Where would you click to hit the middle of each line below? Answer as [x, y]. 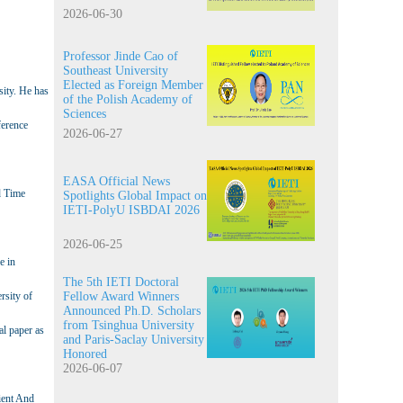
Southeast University [116, 71]
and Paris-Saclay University [134, 340]
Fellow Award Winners [121, 296]
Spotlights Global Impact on [135, 196]
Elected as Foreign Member [133, 85]
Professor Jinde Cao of [121, 56]
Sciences [85, 114]
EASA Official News [116, 181]
